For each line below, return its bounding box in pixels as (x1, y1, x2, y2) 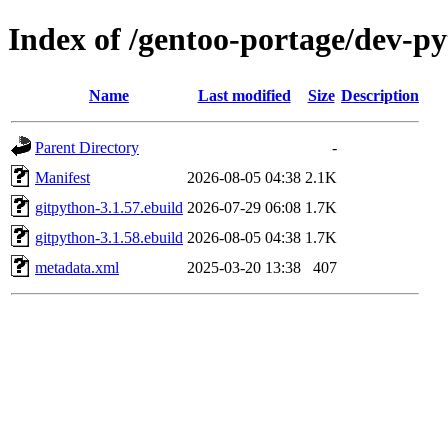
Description (341, 86, 419, 104)
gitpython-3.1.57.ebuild (35, 198, 183, 216)
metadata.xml (35, 258, 119, 276)
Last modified (197, 86, 291, 104)
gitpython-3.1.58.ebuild (35, 228, 183, 246)
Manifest (35, 168, 90, 186)
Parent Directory (35, 138, 139, 156)
